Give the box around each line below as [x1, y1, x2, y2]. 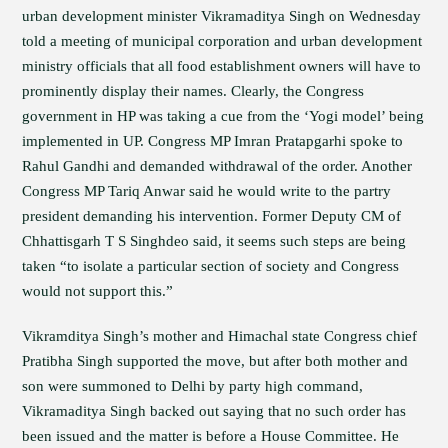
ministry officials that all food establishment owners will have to [22, 58, 422, 74]
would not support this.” [22, 283, 174, 299]
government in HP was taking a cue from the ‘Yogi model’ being [22, 108, 425, 124]
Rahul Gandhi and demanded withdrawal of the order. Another [22, 158, 413, 174]
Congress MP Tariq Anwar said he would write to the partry [22, 183, 392, 199]
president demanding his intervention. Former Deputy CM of [22, 208, 402, 224]
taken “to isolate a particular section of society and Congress [22, 258, 400, 274]
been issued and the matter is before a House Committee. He [22, 428, 400, 444]
